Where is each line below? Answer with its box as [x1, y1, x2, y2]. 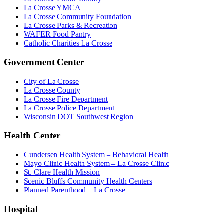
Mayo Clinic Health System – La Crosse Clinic [24, 159, 169, 168]
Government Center [4, 57, 84, 67]
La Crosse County [24, 85, 80, 94]
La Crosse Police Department [24, 103, 114, 112]
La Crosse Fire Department [24, 94, 108, 103]
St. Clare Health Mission [24, 168, 100, 177]
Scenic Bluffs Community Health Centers [24, 177, 152, 186]
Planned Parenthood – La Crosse [24, 186, 125, 194]
